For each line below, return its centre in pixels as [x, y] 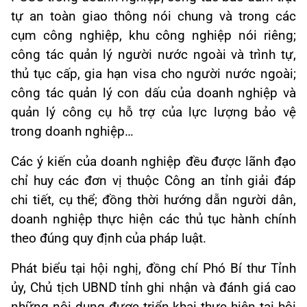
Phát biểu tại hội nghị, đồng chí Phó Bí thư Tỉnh [153, 269]
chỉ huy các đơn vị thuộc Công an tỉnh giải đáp [153, 181]
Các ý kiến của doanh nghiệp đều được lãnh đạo [153, 162]
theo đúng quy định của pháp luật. [109, 238]
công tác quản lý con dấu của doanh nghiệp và [153, 93]
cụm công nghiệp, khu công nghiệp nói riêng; [153, 36]
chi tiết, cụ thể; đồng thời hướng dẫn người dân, [153, 200]
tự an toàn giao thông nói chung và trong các [153, 16]
